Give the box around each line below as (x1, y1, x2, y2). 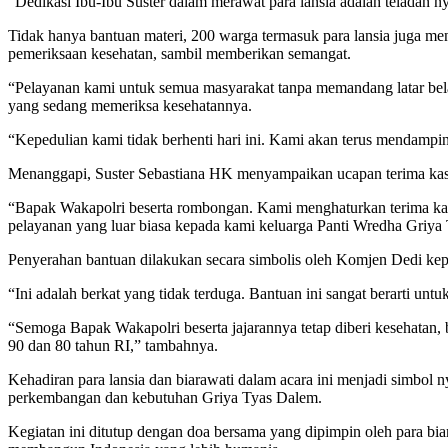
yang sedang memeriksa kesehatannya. (8, 96, 252, 114)
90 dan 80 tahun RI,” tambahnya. (8, 336, 218, 354)
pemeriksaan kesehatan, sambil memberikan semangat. (8, 44, 351, 62)
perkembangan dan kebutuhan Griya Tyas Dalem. (8, 388, 322, 406)
